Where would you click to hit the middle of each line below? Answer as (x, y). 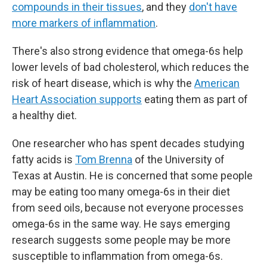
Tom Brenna (104, 159)
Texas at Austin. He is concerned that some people (132, 176)
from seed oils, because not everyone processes (128, 208)
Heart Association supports (77, 99)
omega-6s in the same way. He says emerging (121, 224)
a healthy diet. (44, 115)
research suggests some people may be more (121, 240)
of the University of (178, 159)
